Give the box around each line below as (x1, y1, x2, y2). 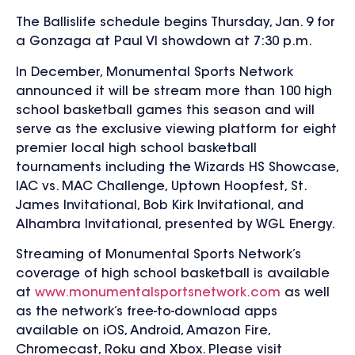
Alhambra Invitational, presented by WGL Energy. (16, 218, 335, 231)
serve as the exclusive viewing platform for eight (16, 123, 337, 136)
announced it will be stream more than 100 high (16, 85, 332, 98)
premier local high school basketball (16, 142, 257, 155)
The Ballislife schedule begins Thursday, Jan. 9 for (16, 17, 335, 30)
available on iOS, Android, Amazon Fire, (16, 325, 270, 338)
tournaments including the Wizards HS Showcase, (16, 161, 338, 174)
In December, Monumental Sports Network (16, 66, 293, 79)
